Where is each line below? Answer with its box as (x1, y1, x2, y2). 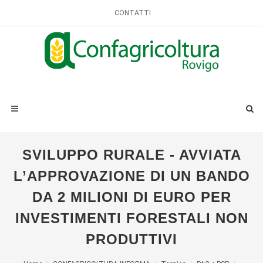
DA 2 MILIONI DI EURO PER (32, 189, 231, 205)
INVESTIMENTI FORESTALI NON (15, 210, 248, 226)
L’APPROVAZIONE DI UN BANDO (13, 168, 250, 184)
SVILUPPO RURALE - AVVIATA (22, 147, 241, 163)
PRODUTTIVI (86, 231, 177, 247)
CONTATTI (114, 9, 151, 17)
